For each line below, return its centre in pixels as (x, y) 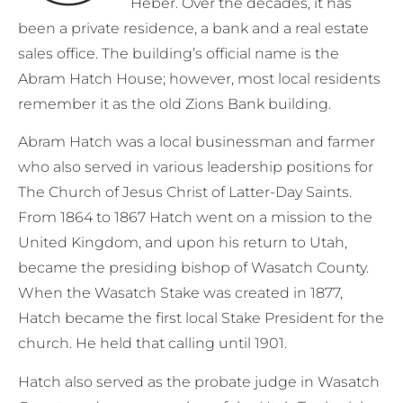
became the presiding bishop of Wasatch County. (193, 268)
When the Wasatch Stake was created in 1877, (180, 293)
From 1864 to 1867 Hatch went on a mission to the (195, 218)
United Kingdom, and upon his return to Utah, (183, 243)
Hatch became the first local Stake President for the (201, 318)
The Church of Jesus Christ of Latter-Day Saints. (185, 193)
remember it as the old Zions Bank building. (175, 104)
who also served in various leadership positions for (196, 167)
